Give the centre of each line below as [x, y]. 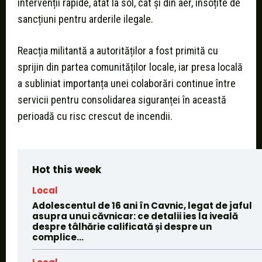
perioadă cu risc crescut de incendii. [95, 116]
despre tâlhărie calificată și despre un [122, 226]
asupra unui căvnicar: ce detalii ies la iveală [135, 216]
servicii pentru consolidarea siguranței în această [122, 99]
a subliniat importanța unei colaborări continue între [127, 83]
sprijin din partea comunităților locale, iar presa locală [130, 67]
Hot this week [67, 169]
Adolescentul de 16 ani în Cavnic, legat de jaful [142, 205]
